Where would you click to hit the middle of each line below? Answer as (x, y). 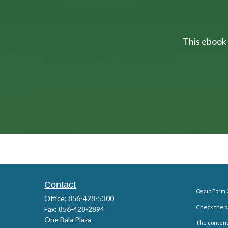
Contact (60, 185)
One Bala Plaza (68, 220)
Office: (56, 198)
